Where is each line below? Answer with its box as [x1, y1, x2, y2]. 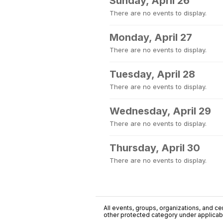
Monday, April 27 [110, 31, 192, 43]
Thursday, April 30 [110, 142, 200, 154]
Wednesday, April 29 [110, 105, 211, 117]
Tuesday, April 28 [110, 68, 195, 80]
